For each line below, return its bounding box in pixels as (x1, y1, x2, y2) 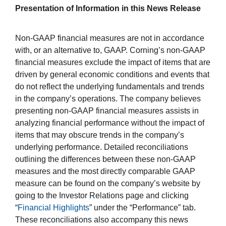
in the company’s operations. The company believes (15, 94, 201, 103)
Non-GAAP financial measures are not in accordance (15, 34, 204, 43)
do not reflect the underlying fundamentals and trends (15, 82, 204, 91)
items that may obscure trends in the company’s (15, 131, 184, 140)
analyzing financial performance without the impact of (15, 119, 204, 128)
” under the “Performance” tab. (89, 203, 196, 212)
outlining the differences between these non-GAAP (15, 155, 196, 164)
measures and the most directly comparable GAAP (15, 167, 195, 176)
